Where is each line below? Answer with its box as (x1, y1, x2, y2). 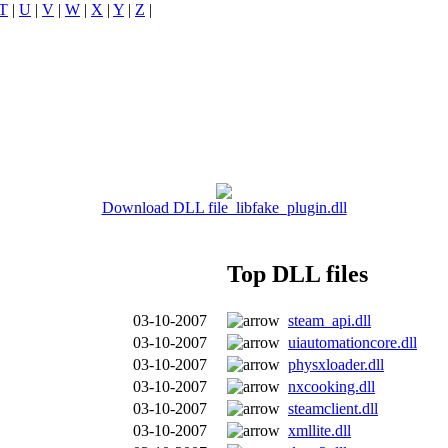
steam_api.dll (288, 311, 371, 329)
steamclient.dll (288, 399, 378, 417)
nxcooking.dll (288, 377, 375, 395)
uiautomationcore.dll (288, 333, 417, 351)
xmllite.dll (288, 421, 351, 439)
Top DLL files (227, 260, 368, 287)
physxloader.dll (288, 355, 384, 373)
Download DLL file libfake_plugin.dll (101, 198, 347, 216)
